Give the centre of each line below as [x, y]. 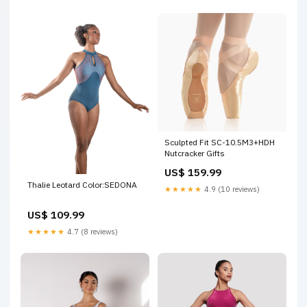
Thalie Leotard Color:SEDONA [82, 184]
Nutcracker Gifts [195, 153]
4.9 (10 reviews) [231, 189]
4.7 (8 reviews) [91, 231]
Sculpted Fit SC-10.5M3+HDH [220, 142]
